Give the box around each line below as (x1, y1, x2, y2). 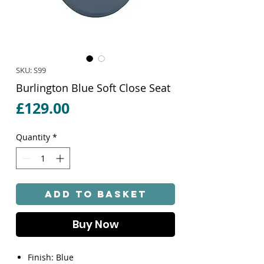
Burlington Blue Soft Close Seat (16, 80, 170, 95)
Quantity (16, 131, 50, 143)
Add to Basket (44, 187, 147, 200)
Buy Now (72, 216, 119, 232)
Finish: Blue (28, 251, 74, 263)
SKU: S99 (16, 64, 46, 75)
